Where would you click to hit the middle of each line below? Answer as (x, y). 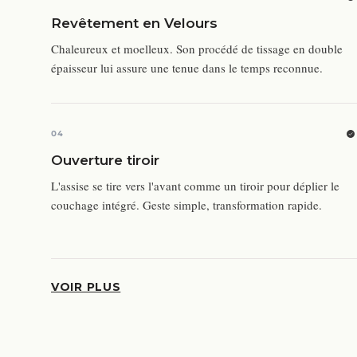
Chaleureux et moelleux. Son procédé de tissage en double (197, 49)
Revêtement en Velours (134, 24)
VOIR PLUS (86, 287)
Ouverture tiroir (105, 161)
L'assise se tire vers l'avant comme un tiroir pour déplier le (195, 186)
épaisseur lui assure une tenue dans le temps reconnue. (187, 68)
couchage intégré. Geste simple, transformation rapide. (186, 205)
